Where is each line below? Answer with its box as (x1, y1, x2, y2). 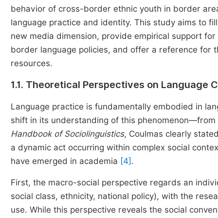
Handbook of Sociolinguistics (11, 129, 124, 139)
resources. (11, 58, 53, 68)
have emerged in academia (11, 156, 120, 166)
